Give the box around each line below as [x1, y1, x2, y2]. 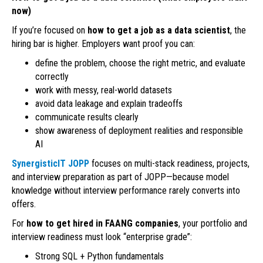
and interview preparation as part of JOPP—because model [12, 171, 229, 183]
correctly [35, 71, 69, 83]
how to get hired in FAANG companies [26, 218, 178, 230]
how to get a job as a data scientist [87, 25, 230, 36]
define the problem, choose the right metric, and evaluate [35, 58, 245, 69]
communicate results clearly [35, 112, 139, 123]
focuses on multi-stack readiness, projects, [89, 158, 249, 170]
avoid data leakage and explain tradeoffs [35, 98, 183, 110]
